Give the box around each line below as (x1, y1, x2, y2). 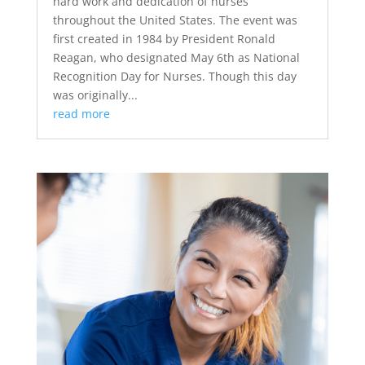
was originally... (52, 87, 138, 103)
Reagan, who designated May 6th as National (52, 50, 300, 66)
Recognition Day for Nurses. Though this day (52, 68, 297, 85)
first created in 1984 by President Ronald (52, 31, 275, 47)
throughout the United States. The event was (52, 12, 297, 29)
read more (52, 106, 110, 122)
